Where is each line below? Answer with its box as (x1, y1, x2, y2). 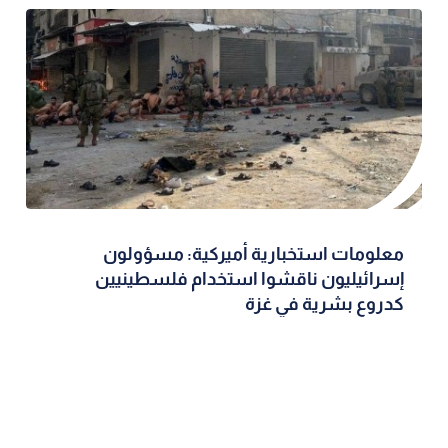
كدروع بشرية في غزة (244, 294, 404, 315)
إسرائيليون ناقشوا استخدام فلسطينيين (94, 269, 404, 290)
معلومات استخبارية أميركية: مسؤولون (102, 244, 404, 265)
